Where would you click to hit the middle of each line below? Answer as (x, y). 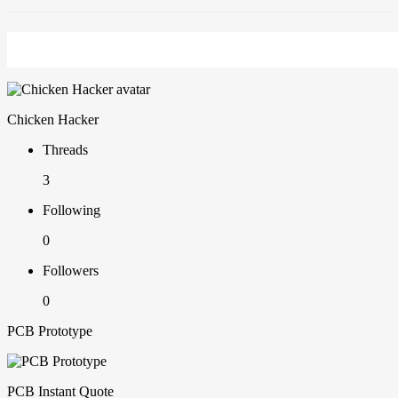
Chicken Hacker (53, 120)
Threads (65, 150)
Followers (71, 271)
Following (72, 211)
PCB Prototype (50, 331)
